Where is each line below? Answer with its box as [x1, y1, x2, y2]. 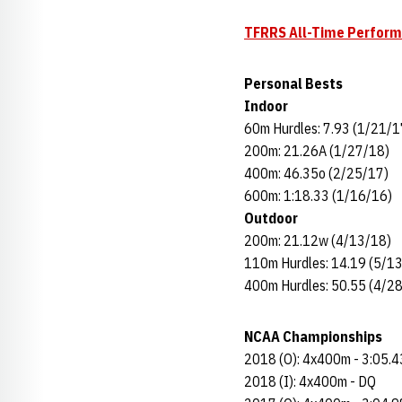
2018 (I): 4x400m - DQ [244, 372, 376, 390]
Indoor [244, 97, 288, 115]
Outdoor [244, 209, 298, 227]
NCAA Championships [244, 328, 382, 345]
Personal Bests [244, 74, 343, 92]
